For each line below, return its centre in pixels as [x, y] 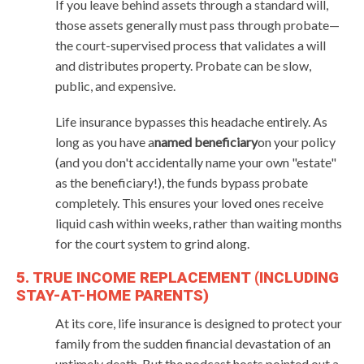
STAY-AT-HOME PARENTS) [113, 295]
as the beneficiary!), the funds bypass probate [182, 182]
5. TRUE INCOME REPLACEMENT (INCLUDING [178, 277]
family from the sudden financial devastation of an [193, 343]
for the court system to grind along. [152, 243]
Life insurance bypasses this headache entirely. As [191, 121]
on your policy [297, 141]
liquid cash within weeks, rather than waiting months [199, 223]
